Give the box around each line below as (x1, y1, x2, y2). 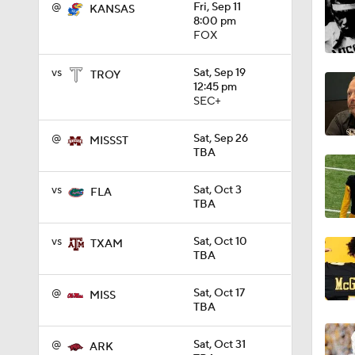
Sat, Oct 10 (193, 235, 247, 249)
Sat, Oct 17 (193, 286, 245, 300)
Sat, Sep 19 (193, 66, 246, 80)
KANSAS (90, 2, 135, 17)
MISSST (90, 134, 128, 148)
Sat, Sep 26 (193, 132, 248, 146)
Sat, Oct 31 (193, 338, 246, 352)
